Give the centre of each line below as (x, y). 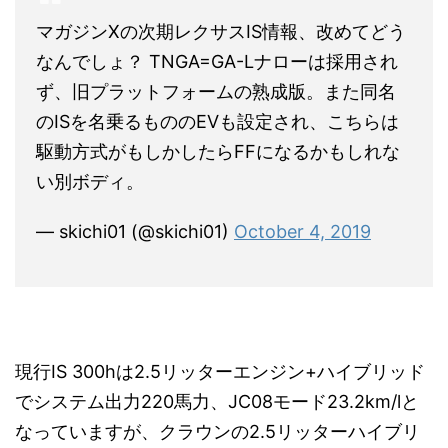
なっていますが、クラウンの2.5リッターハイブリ (217, 432)
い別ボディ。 (90, 182)
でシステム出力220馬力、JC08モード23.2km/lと (217, 402)
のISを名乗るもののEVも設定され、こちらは (217, 122)
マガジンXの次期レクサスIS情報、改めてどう (221, 32)
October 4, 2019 (302, 232)
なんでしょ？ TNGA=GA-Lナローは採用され (217, 62)
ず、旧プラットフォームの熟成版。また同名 (216, 92)
